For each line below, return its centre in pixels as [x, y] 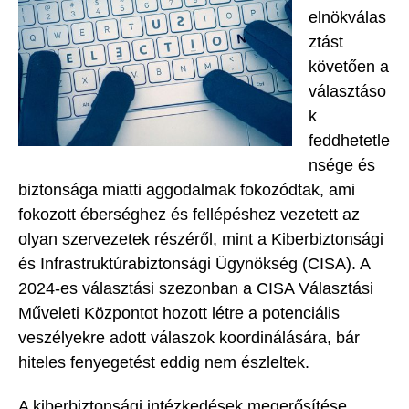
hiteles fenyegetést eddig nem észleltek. [164, 362]
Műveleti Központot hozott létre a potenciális [179, 313]
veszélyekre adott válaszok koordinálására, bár [189, 337]
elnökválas [347, 17]
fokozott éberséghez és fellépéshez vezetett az [189, 214]
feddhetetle [349, 140]
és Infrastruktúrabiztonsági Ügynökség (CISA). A [194, 263]
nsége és [342, 165]
